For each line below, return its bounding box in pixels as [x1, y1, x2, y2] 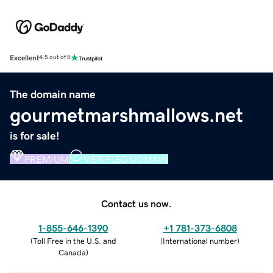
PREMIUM [24, 154, 69, 164]
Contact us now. [101, 198, 172, 208]
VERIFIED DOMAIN [83, 154, 168, 164]
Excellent [10, 54, 39, 62]
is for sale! [10, 130, 60, 141]
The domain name [10, 88, 96, 100]
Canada [58, 248, 86, 257]
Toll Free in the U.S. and [32, 236, 116, 245]
